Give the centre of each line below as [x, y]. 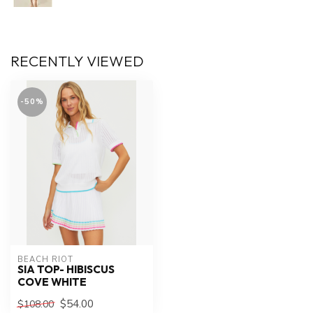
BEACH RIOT [45, 259]
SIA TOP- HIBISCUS [66, 269]
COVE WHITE [52, 282]
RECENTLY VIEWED [77, 61]
